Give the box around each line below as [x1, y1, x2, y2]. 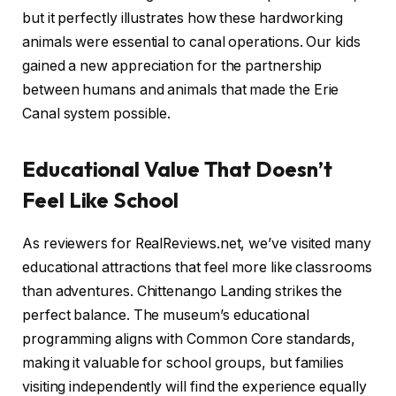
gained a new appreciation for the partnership [22, 57, 323, 74]
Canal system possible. [22, 104, 171, 122]
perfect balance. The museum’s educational [22, 307, 309, 324]
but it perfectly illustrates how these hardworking [22, 9, 344, 27]
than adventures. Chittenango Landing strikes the [22, 283, 343, 301]
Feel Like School [22, 187, 179, 214]
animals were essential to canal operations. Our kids [22, 33, 361, 50]
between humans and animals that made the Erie [22, 80, 339, 98]
